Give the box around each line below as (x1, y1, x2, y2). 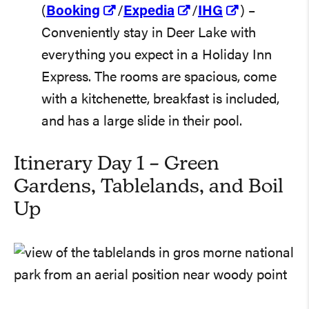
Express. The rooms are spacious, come (41, 70, 277, 85)
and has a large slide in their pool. (41, 114, 242, 129)
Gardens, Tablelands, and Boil (14, 177, 283, 197)
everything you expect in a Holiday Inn (41, 48, 272, 63)
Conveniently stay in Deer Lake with (41, 26, 256, 41)
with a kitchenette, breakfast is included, (41, 92, 279, 107)
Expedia (123, 4, 175, 19)
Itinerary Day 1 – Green (14, 154, 219, 175)
